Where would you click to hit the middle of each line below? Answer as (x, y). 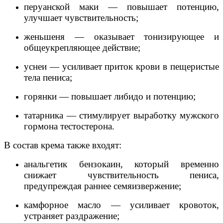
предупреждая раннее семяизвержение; (103, 186)
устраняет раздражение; (72, 216)
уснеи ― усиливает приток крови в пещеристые (121, 66)
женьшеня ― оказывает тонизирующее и (121, 37)
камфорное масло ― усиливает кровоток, (121, 205)
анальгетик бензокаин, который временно (121, 164)
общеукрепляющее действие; (82, 48)
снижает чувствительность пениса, (121, 175)
